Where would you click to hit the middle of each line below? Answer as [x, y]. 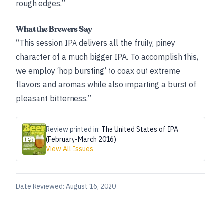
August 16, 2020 [91, 186]
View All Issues [70, 149]
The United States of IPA [140, 129]
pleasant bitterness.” [54, 98]
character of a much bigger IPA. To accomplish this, [107, 57]
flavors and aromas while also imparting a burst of [106, 84]
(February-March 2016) [81, 139]
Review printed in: [74, 129]
